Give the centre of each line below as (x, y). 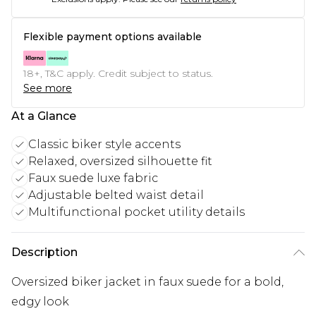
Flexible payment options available (113, 37)
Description (44, 253)
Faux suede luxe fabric (93, 178)
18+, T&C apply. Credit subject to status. (118, 74)
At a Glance (44, 116)
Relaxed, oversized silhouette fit (120, 162)
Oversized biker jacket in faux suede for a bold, (147, 282)
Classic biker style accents (104, 145)
